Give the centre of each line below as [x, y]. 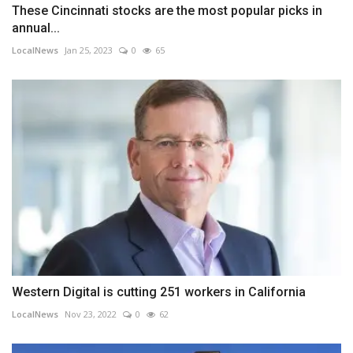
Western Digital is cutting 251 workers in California [159, 292]
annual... [36, 28]
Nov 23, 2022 [91, 314]
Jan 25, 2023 [89, 50]
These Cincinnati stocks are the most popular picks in [167, 11]
